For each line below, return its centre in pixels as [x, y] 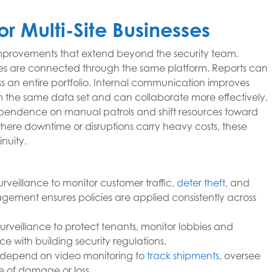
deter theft [201, 183]
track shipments [183, 256]
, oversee [240, 256]
